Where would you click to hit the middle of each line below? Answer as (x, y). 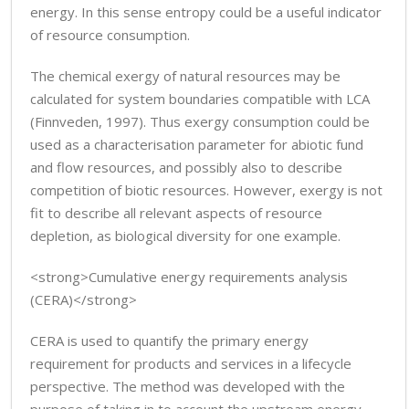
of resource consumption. (110, 35)
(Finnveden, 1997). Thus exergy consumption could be (200, 121)
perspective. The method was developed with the (188, 386)
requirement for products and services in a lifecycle (191, 363)
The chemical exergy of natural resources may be (185, 76)
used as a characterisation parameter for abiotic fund (197, 144)
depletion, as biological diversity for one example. (185, 236)
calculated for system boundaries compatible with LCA (200, 99)
